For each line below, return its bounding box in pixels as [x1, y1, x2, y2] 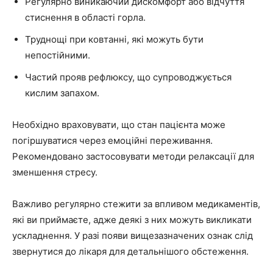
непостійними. [25, 49, 90, 62]
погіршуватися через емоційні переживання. [12, 135, 213, 147]
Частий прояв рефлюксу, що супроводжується [25, 71, 232, 83]
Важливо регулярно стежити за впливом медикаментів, [12, 198, 260, 210]
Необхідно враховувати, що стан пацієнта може [12, 119, 225, 131]
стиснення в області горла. [25, 12, 146, 24]
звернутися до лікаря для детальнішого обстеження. [12, 246, 249, 258]
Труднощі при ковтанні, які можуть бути [25, 34, 204, 46]
